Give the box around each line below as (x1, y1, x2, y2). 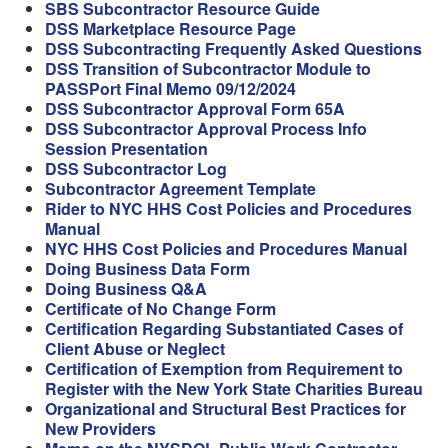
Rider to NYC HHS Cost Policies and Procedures (45, 197, 412, 220)
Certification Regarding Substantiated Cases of (45, 317, 403, 340)
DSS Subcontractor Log (45, 157, 227, 180)
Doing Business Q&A (45, 277, 207, 300)
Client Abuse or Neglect (45, 337, 225, 360)
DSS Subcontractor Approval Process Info (45, 117, 367, 140)
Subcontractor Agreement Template (45, 177, 316, 200)
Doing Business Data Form (45, 257, 250, 280)
